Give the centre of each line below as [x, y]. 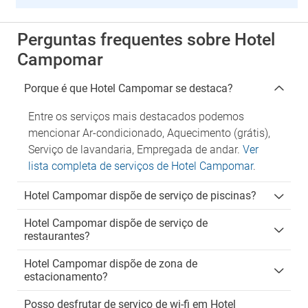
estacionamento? [66, 277]
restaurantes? [57, 236]
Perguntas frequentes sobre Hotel [146, 40]
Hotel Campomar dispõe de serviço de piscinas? [140, 196]
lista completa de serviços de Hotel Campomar [141, 166]
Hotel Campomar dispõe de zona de [111, 264]
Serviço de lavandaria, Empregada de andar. [135, 150]
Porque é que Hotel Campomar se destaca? [129, 88]
